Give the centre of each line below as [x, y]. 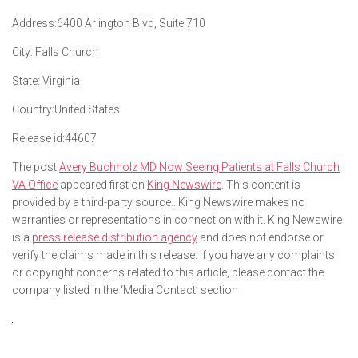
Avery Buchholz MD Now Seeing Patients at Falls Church [199, 167]
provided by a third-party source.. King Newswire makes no [159, 202]
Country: [33, 109]
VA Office [35, 185]
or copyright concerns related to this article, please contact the [168, 272]
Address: [34, 23]
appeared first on [102, 185]
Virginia [60, 81]
